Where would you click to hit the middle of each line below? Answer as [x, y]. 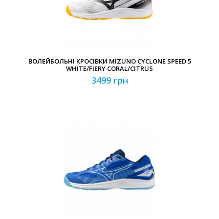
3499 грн [109, 80]
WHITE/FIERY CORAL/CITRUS [109, 68]
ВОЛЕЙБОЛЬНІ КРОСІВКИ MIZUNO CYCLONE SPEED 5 [109, 61]
